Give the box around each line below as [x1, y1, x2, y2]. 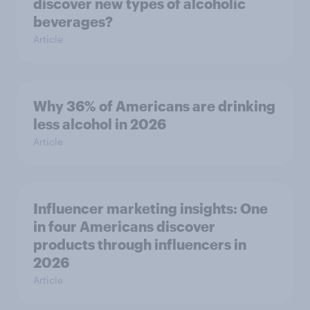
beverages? [33, 13, 113, 30]
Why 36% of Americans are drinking [33, 98, 275, 115]
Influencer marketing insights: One [33, 200, 268, 217]
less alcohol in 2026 [33, 116, 166, 133]
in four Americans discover [33, 218, 215, 235]
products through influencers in [33, 236, 246, 253]
